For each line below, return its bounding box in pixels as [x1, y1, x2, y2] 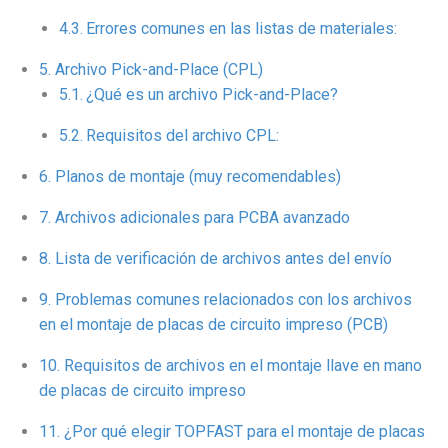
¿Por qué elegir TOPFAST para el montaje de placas [63, 422, 425, 442]
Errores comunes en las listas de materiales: [85, 19, 397, 39]
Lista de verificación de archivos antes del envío [54, 249, 392, 269]
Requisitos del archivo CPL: [85, 126, 279, 146]
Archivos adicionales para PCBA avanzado [54, 208, 350, 228]
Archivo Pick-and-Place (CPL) [54, 60, 263, 80]
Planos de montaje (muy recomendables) [54, 167, 341, 187]
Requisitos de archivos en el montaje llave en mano [63, 356, 422, 376]
